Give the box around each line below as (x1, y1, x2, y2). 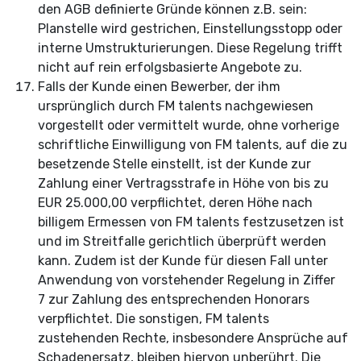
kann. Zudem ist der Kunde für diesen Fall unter (38, 253, 328, 268)
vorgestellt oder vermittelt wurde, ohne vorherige (38, 118, 339, 133)
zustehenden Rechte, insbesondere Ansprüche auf (38, 330, 348, 346)
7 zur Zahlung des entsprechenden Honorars (38, 292, 309, 307)
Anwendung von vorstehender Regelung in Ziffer (38, 272, 335, 288)
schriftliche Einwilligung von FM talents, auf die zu (38, 137, 347, 152)
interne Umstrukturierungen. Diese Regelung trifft (38, 40, 342, 56)
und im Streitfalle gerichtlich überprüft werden (38, 234, 326, 249)
